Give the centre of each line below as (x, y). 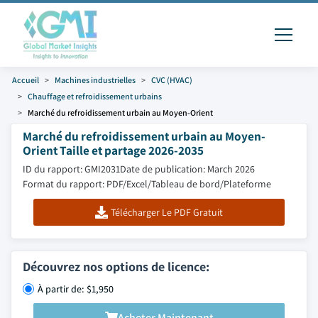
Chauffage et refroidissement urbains (95, 96)
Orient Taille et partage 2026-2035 (113, 150)
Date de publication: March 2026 (187, 169)
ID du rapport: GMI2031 (71, 169)
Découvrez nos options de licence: (116, 267)
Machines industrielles (95, 80)
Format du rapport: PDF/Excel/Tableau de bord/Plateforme (147, 184)
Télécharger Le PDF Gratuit (166, 212)
